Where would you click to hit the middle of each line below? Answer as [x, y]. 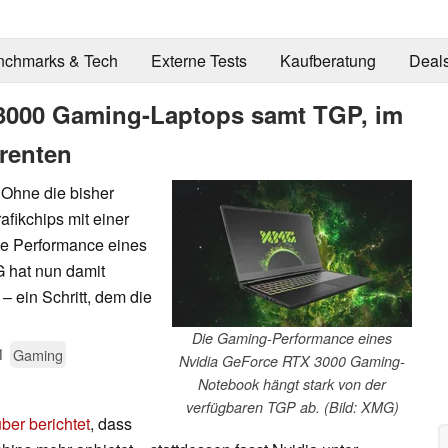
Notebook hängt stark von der [292, 383]
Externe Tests [198, 61]
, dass [111, 423]
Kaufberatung [327, 61]
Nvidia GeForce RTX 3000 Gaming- [292, 360]
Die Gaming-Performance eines [292, 337]
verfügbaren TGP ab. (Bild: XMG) [292, 406]
